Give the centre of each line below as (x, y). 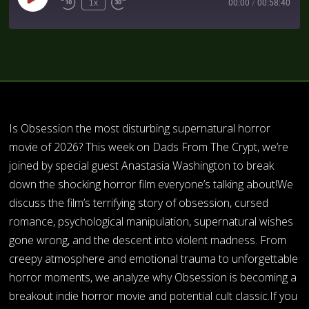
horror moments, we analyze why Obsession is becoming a (153, 277)
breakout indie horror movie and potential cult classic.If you (153, 296)
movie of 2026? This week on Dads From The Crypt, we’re (149, 147)
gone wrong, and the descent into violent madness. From (148, 240)
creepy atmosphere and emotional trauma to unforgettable (154, 258)
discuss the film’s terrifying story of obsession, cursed (139, 202)
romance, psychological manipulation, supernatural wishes (151, 221)
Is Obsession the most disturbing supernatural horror (140, 128)
